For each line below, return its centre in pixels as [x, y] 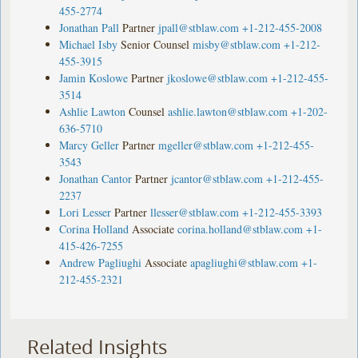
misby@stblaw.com [237, 44]
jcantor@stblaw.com [217, 178]
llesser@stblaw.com [195, 212]
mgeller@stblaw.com [206, 145]
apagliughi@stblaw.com [245, 262]
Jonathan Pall [89, 27]
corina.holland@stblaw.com [241, 229]
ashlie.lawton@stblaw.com [228, 111]
